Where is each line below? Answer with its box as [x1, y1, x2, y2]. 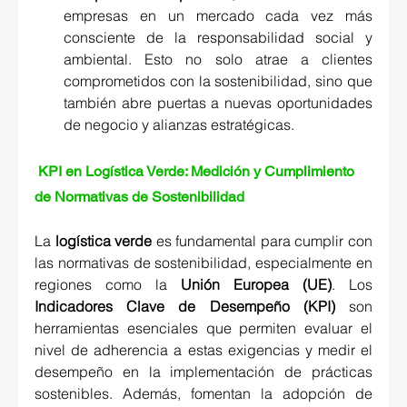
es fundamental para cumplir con [152, 232, 373, 251]
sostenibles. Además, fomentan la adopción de [35, 384, 372, 403]
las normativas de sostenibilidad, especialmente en [35, 253, 372, 273]
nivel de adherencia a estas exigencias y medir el [35, 341, 372, 360]
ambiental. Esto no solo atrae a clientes [64, 50, 372, 69]
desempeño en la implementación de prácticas [35, 362, 372, 382]
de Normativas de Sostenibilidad [35, 188, 248, 206]
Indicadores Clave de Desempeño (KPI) [35, 297, 335, 316]
